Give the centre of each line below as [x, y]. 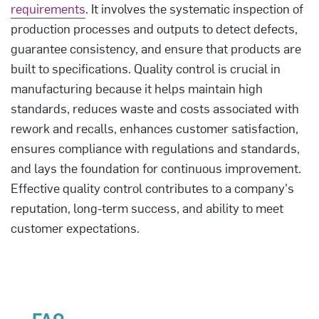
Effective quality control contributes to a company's [152, 188]
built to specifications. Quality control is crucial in [146, 68]
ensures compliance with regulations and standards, [155, 148]
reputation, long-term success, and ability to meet [147, 208]
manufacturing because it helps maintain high [137, 88]
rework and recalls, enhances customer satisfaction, [155, 128]
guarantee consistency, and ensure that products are [156, 48]
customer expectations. [77, 228]
